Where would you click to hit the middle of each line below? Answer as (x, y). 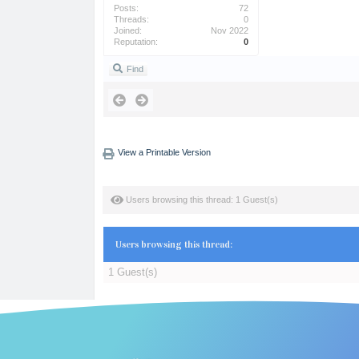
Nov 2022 (230, 30)
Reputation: (136, 42)
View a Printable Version (164, 152)
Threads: (131, 19)
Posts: (126, 8)
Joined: (128, 30)
